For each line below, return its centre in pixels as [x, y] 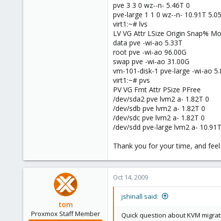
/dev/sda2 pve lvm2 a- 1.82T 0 [161, 99]
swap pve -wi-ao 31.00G [151, 61]
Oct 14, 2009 [130, 177]
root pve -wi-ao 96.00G [150, 52]
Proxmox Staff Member [65, 213]
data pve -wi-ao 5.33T [148, 42]
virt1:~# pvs [131, 80]
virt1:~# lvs [130, 24]
